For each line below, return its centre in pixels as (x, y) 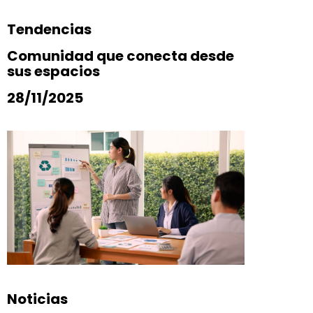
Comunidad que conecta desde (121, 56)
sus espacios (53, 72)
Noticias (37, 299)
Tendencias (49, 30)
